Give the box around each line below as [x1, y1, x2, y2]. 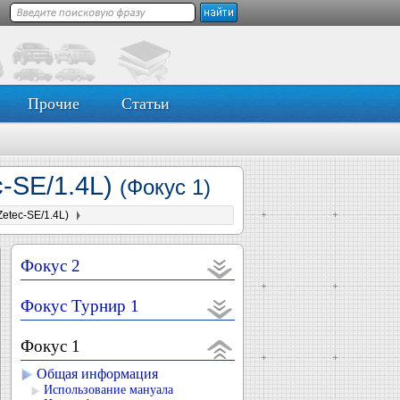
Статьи [121, 95, 170, 112]
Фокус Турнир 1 [21, 296, 139, 315]
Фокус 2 [21, 256, 80, 275]
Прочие [27, 95, 79, 112]
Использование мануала [44, 383, 173, 396]
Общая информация [37, 366, 158, 381]
